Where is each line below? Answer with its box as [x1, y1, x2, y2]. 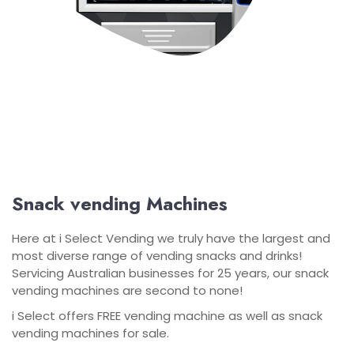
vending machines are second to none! [12, 282, 243, 299]
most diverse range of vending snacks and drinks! [12, 247, 302, 264]
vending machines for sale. [12, 325, 169, 341]
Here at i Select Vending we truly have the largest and [12, 230, 330, 247]
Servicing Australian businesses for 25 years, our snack [12, 265, 329, 281]
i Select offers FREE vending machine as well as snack [12, 307, 322, 324]
